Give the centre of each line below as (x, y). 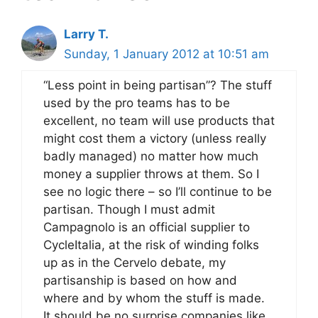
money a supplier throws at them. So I (151, 174)
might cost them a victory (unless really (155, 138)
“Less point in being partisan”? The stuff (158, 85)
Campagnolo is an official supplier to (147, 227)
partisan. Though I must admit (129, 209)
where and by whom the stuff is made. (154, 298)
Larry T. (86, 34)
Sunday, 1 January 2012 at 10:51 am (166, 54)
